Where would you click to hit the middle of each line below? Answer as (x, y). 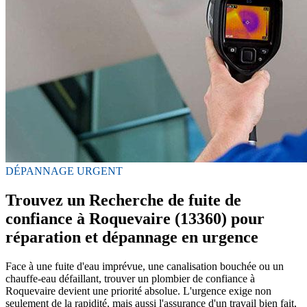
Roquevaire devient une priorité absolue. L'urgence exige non (138, 291)
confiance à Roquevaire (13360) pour (135, 218)
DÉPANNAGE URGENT (64, 171)
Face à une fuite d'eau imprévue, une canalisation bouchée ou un (145, 266)
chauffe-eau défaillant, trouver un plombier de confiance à (130, 278)
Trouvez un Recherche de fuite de (123, 200)
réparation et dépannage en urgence (132, 237)
